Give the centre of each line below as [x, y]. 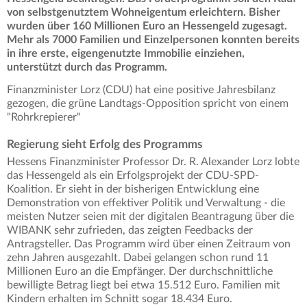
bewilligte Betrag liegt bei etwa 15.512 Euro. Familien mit [144, 285]
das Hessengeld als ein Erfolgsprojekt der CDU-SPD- [133, 176]
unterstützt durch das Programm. [87, 67]
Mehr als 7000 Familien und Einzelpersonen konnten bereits [153, 40]
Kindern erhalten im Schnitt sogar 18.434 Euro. [120, 299]
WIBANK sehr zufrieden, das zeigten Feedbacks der [130, 231]
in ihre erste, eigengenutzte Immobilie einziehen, [126, 54]
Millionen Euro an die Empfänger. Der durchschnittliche [140, 272]
